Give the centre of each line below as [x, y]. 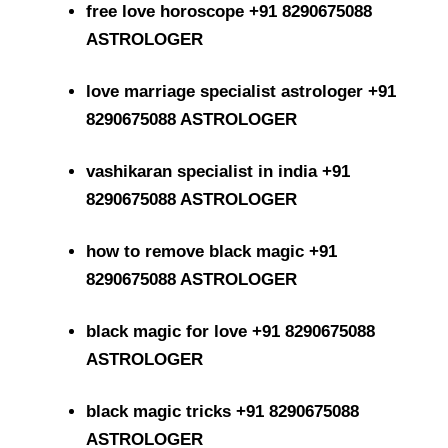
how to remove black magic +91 [212, 251]
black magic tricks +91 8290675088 [223, 411]
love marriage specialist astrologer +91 [241, 91]
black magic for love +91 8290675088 [231, 331]
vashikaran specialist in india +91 [218, 171]
